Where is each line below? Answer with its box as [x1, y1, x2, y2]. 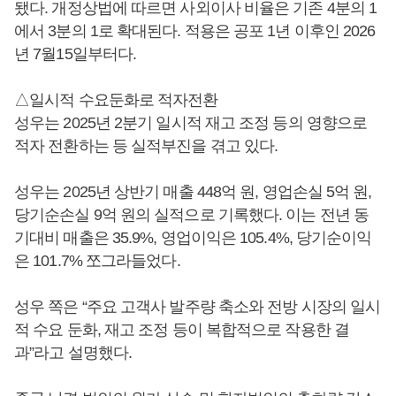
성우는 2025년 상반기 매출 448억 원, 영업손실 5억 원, [14, 183, 372, 201]
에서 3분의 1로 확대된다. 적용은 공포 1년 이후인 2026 [14, 22, 376, 40]
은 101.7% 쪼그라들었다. [14, 252, 180, 270]
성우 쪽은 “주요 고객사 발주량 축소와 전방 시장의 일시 [14, 298, 381, 316]
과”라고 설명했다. [14, 344, 132, 362]
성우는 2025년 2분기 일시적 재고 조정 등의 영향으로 [14, 114, 368, 132]
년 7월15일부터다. [14, 45, 137, 63]
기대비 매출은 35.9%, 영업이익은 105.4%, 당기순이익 [14, 229, 372, 247]
